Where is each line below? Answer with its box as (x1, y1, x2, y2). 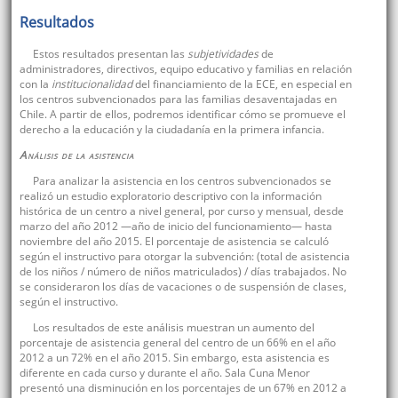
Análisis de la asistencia (19, 147, 134, 163)
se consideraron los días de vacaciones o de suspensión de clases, (19, 279, 346, 295)
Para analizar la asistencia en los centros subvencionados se (32, 173, 331, 189)
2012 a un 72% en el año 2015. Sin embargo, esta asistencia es (19, 350, 330, 366)
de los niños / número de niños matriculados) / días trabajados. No (19, 264, 346, 280)
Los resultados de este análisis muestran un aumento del (32, 320, 314, 336)
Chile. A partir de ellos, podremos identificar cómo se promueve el (19, 107, 346, 123)
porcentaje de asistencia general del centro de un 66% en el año (19, 335, 336, 351)
